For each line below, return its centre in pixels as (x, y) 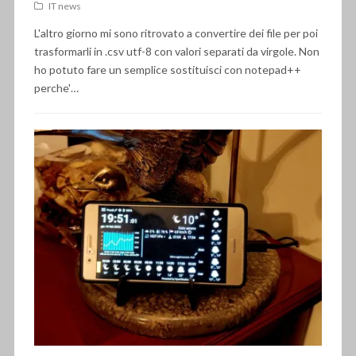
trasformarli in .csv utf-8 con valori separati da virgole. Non (176, 52)
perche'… (56, 88)
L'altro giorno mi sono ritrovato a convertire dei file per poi (176, 33)
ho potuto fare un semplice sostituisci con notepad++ (167, 70)
